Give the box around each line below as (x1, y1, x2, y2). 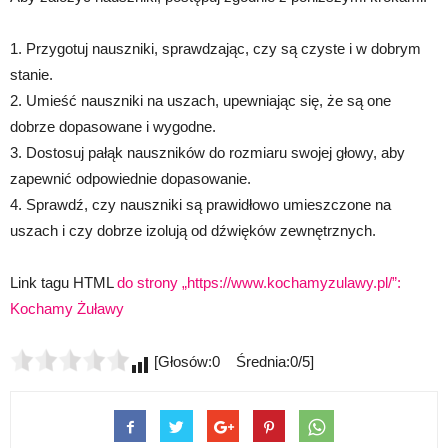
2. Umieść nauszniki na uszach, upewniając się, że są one (10, 92, 391, 109)
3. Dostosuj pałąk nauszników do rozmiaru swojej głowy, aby (10, 144, 405, 161)
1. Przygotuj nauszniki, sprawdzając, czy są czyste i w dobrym (10, 40, 421, 57)
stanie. (10, 66, 53, 83)
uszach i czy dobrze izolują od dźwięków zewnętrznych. (10, 222, 376, 239)
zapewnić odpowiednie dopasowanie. (10, 170, 251, 187)
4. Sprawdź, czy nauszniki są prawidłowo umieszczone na (10, 196, 391, 213)
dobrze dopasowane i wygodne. (10, 118, 216, 135)
